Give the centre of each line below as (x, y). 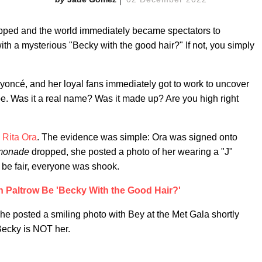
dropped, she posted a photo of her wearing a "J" (131, 152)
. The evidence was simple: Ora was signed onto (137, 137)
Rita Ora (20, 137)
